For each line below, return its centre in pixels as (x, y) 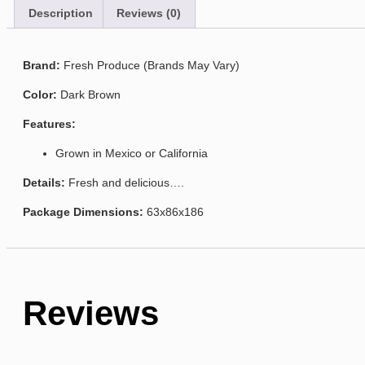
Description (60, 13)
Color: (40, 95)
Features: (49, 124)
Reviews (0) (149, 13)
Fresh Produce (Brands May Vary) (150, 66)
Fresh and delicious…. (125, 183)
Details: (44, 183)
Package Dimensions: (83, 212)
